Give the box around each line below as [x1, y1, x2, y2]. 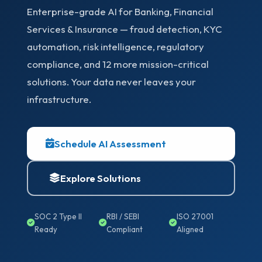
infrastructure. [27, 92, 92, 105]
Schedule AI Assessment [54, 137, 167, 150]
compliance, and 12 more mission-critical [27, 57, 209, 70]
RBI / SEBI [106, 211, 139, 221]
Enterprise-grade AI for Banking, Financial [27, 5, 214, 18]
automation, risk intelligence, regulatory [27, 40, 205, 53]
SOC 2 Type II [35, 211, 82, 221]
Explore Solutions [60, 171, 142, 184]
